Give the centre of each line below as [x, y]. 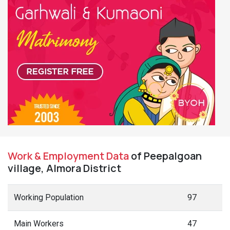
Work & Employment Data [68, 156]
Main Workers [39, 224]
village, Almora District [64, 168]
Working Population [49, 197]
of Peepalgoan [165, 156]
